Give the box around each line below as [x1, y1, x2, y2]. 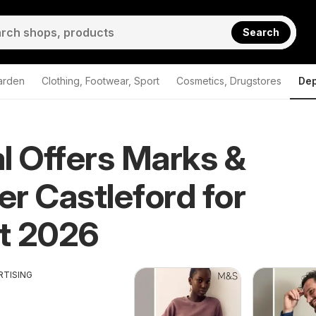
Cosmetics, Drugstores [176, 75, 281, 87]
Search [243, 25, 280, 38]
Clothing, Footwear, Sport [42, 75, 159, 87]
